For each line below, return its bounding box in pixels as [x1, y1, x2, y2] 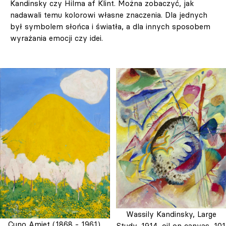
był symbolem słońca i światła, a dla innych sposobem [10, 21, 210, 31]
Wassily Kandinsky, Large [126, 209, 216, 219]
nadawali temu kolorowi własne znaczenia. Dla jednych [10, 10, 207, 20]
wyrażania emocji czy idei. [10, 33, 103, 43]
